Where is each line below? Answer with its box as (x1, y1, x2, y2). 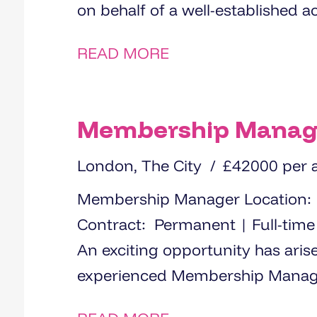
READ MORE (77, 43, 169, 63)
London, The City (77, 156, 202, 175)
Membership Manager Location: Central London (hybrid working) (77, 189, 244, 209)
